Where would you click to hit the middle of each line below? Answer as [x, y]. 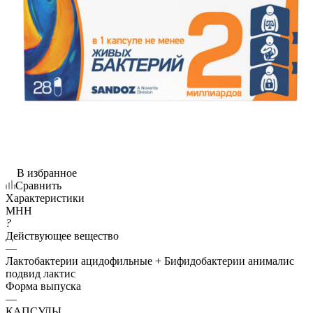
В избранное [47, 173]
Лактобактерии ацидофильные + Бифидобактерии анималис [150, 261]
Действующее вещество [62, 235]
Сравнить [38, 185]
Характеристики [45, 198]
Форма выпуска [43, 286]
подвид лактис [41, 273]
